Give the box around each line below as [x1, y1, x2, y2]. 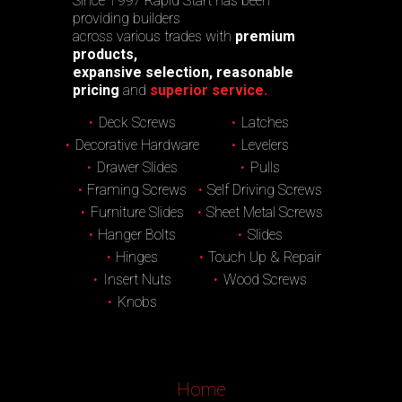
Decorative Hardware [74, 136, 199, 154]
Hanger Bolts [98, 226, 177, 244]
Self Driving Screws [207, 181, 323, 199]
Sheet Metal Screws [206, 204, 324, 222]
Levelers [240, 136, 289, 154]
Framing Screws [87, 181, 188, 199]
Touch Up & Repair [208, 249, 322, 267]
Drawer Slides [96, 159, 178, 177]
